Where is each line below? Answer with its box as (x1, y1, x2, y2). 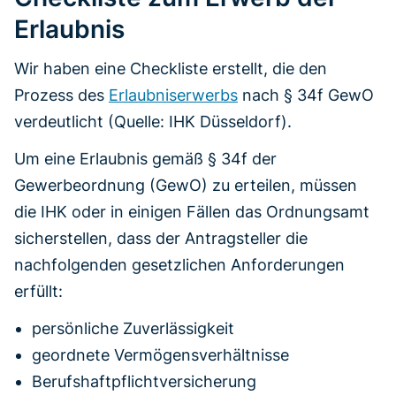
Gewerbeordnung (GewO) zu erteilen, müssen (14, 175, 357, 194)
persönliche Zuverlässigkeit (32, 318, 234, 338)
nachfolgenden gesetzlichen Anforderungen (14, 255, 345, 274)
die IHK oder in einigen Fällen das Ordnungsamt (14, 202, 369, 221)
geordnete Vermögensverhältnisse (32, 345, 289, 364)
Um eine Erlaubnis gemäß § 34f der (14, 148, 277, 168)
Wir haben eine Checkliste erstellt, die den (14, 58, 327, 78)
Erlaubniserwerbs (109, 85, 238, 104)
